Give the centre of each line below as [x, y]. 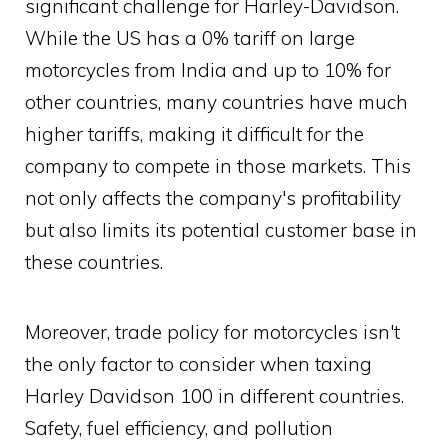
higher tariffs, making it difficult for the [194, 134]
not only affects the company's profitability [213, 198]
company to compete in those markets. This [218, 166]
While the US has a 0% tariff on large [190, 38]
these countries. [94, 262]
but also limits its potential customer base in [221, 230]
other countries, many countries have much [216, 102]
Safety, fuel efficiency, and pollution [179, 428]
